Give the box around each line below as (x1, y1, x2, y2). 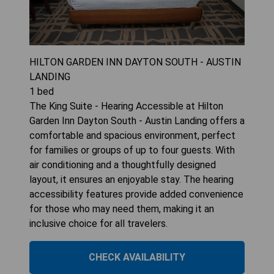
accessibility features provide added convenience (29, 188, 243, 201)
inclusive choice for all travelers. (29, 218, 168, 230)
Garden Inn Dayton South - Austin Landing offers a (29, 115, 245, 127)
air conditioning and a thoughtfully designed (29, 159, 216, 171)
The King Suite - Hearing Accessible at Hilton (29, 100, 223, 113)
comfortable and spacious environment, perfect (29, 130, 235, 142)
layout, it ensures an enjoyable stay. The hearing (29, 174, 234, 186)
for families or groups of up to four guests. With (29, 144, 235, 157)
